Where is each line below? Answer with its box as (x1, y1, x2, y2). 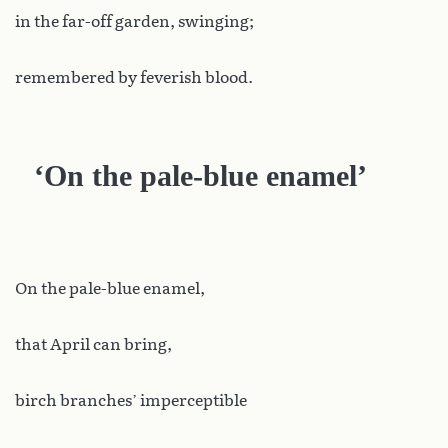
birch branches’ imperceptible (15, 390, 247, 410)
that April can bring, (15, 334, 172, 354)
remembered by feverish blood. (15, 67, 253, 87)
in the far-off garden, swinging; (15, 11, 254, 31)
